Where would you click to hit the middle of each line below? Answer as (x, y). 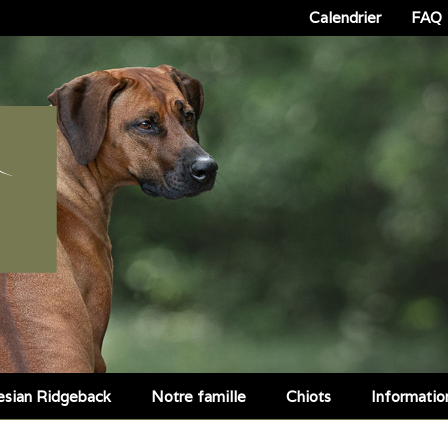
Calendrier (345, 17)
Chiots (308, 396)
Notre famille (198, 396)
